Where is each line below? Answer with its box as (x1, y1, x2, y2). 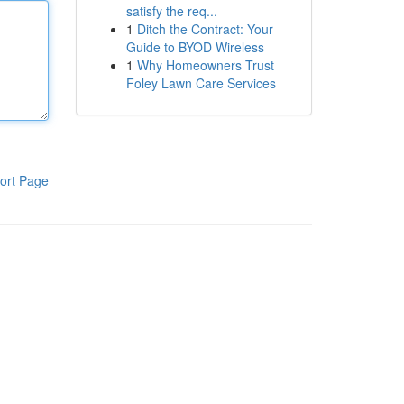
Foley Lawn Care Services (125, 74, 276, 92)
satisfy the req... (125, 2, 217, 20)
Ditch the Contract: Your (136, 20, 273, 38)
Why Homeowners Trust (136, 56, 274, 74)
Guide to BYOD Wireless (125, 38, 264, 56)
